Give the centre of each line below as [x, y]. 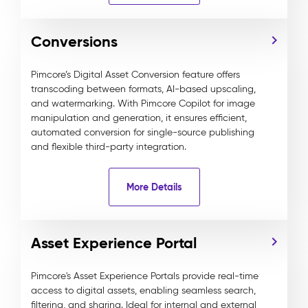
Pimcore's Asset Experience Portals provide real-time [145, 276]
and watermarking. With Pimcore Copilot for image [143, 103]
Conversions [74, 42]
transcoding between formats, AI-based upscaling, [143, 89]
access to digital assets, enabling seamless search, [143, 290]
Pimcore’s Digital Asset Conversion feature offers [135, 75]
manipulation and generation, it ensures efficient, [139, 118]
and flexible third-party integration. [109, 147]
